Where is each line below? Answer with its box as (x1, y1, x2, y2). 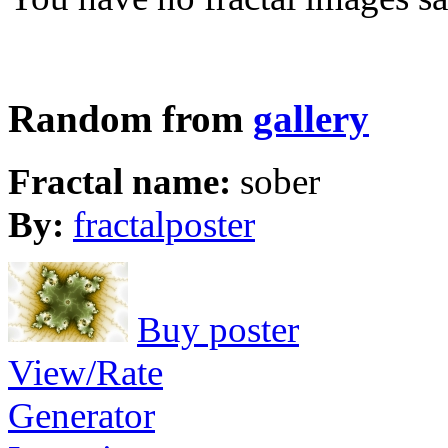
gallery (253, 98, 369, 141)
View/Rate (8, 351, 163, 393)
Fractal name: (8, 160, 240, 202)
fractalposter (73, 203, 255, 245)
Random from (8, 98, 253, 141)
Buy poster (137, 308, 299, 350)
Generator (8, 394, 155, 436)
